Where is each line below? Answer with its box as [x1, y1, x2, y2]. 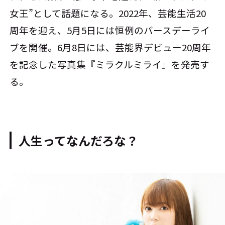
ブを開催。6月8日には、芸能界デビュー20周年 [10, 40, 211, 54]
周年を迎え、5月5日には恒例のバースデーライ [10, 23, 210, 37]
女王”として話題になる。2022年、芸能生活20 [10, 6, 206, 20]
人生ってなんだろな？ [19, 132, 139, 150]
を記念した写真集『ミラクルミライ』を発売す [10, 57, 210, 71]
